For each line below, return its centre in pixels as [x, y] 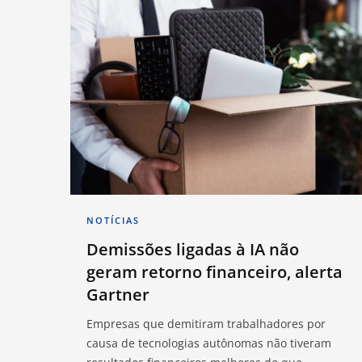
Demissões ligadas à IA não [193, 249]
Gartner [118, 294]
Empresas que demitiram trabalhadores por [206, 323]
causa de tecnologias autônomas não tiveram [209, 343]
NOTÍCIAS [113, 220]
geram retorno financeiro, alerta [215, 271]
